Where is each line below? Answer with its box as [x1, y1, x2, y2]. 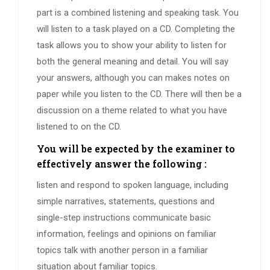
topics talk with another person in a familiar [37, 245, 208, 256]
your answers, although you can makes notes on [37, 72, 230, 84]
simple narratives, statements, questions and [37, 196, 215, 207]
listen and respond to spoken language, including [37, 180, 228, 191]
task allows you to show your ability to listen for [37, 40, 227, 51]
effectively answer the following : [37, 157, 207, 171]
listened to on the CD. [37, 121, 121, 133]
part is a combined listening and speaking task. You [37, 7, 239, 19]
